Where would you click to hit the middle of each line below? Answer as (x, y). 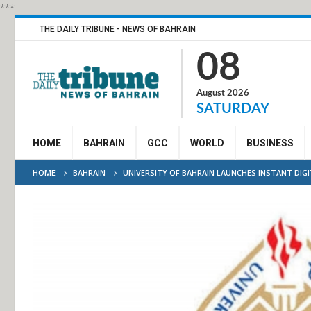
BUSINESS (270, 143)
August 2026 (223, 93)
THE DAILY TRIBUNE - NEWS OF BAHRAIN (118, 29)
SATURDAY (233, 109)
